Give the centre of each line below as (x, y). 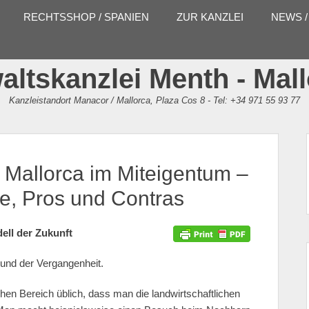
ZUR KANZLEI (210, 17)
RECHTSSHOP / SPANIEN (86, 17)
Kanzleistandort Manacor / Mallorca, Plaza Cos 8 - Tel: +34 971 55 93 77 (154, 100)
